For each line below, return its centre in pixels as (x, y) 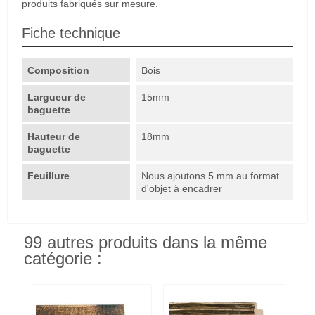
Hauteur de (54, 136)
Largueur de (57, 97)
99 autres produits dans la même (146, 242)
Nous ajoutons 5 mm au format (211, 175)
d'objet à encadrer (182, 188)
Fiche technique (71, 33)
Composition (58, 70)
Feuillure (50, 175)
